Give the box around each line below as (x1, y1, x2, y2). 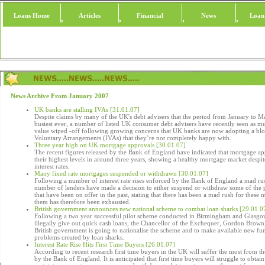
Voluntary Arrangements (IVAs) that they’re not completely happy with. (34, 134, 231, 141)
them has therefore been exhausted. (34, 198, 131, 205)
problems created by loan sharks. (34, 234, 124, 241)
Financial (137, 12, 163, 19)
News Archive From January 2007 (11, 92, 109, 99)
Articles (78, 12, 101, 19)
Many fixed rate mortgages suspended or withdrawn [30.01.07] (34, 170, 208, 177)
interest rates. (34, 163, 70, 170)
